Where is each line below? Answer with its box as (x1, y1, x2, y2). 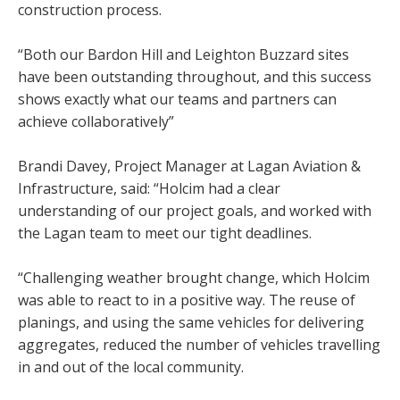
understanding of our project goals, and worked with (18, 200, 371, 221)
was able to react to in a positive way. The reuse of (18, 289, 355, 310)
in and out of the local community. (18, 356, 244, 377)
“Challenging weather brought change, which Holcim (18, 267, 370, 287)
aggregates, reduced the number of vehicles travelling (18, 334, 380, 354)
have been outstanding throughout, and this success (18, 66, 371, 87)
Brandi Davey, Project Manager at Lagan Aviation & (18, 155, 361, 176)
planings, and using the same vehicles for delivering (18, 312, 364, 332)
